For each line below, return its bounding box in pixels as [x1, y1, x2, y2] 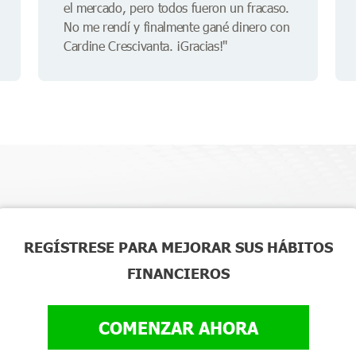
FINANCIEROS [126, 264, 230, 283]
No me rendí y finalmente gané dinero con [64, 18, 290, 36]
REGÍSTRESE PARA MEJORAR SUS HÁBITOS [23, 238, 333, 257]
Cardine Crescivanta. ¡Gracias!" [64, 37, 228, 55]
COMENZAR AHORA [98, 317, 258, 339]
